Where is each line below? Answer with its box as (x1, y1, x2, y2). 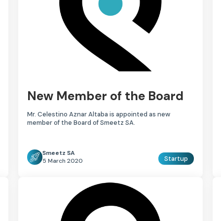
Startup (164, 154, 188, 163)
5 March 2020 (42, 157, 83, 165)
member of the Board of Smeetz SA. (27, 118, 136, 127)
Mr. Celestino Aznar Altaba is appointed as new (27, 110, 171, 119)
